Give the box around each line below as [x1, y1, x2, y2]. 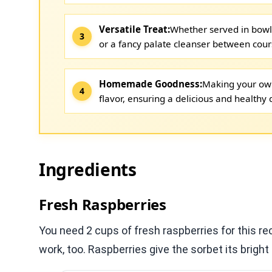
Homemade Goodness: [99, 77, 202, 90]
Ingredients [39, 157, 137, 181]
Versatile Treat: [99, 22, 170, 35]
